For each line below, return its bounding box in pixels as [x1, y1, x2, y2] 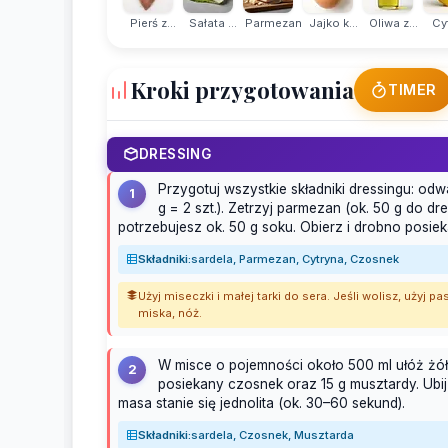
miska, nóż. [138, 305, 202, 320]
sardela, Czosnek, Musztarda [191, 427, 354, 442]
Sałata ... [189, 15, 237, 30]
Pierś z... [130, 15, 176, 30]
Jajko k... [308, 15, 358, 30]
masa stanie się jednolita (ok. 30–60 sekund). [118, 394, 405, 411]
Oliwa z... [368, 15, 418, 30]
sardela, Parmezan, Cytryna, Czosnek [191, 251, 399, 266]
